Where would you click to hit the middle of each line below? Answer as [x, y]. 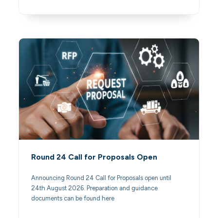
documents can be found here [74, 199]
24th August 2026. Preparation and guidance [95, 188]
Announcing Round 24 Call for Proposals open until [101, 178]
